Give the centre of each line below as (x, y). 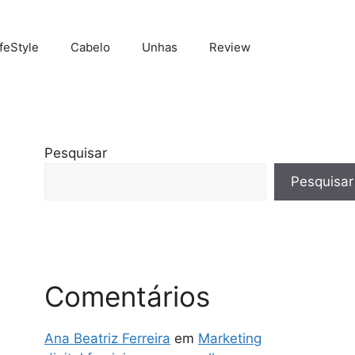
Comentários (127, 296)
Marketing (230, 338)
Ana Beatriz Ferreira (107, 338)
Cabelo (90, 48)
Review (230, 48)
